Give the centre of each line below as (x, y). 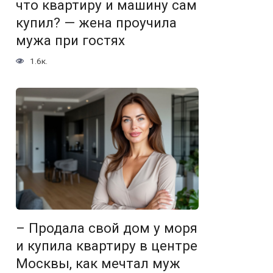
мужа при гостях (70, 41)
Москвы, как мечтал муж (98, 264)
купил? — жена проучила (96, 23)
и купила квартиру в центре (107, 246)
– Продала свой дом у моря (107, 228)
